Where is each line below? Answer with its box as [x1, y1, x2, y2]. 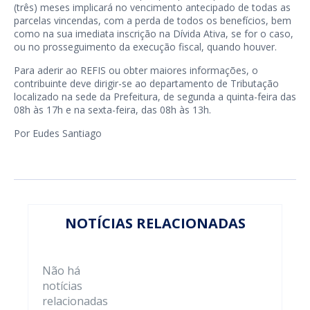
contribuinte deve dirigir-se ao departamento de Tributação [14, 77, 279, 90]
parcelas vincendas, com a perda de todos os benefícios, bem [14, 14, 291, 27]
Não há [42, 263, 80, 278]
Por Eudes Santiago [14, 127, 102, 140]
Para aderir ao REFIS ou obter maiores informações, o [14, 64, 258, 77]
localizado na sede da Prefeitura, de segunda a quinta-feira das [14, 90, 296, 103]
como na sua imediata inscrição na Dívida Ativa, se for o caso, [14, 27, 293, 40]
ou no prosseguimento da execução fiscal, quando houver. [14, 40, 277, 53]
